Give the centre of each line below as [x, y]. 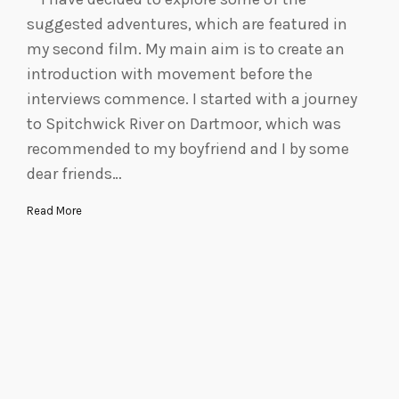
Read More [54, 211]
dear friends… [74, 174]
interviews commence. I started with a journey [192, 99]
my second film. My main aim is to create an [186, 49]
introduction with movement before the [170, 74]
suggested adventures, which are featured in [187, 24]
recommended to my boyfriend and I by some [188, 149]
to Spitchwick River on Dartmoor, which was [184, 124]
